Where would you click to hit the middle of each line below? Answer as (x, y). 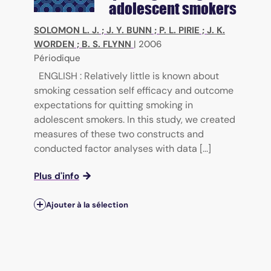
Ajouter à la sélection (87, 204)
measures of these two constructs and (119, 134)
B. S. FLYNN (106, 44)
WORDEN (54, 44)
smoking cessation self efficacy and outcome (134, 90)
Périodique (57, 58)
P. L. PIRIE (179, 30)
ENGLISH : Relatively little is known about (129, 76)
